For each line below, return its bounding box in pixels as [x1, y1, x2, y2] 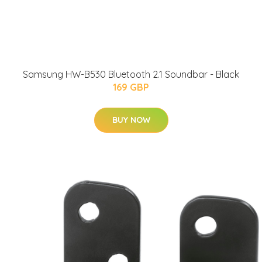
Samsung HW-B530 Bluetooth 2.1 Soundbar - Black [23, 68, 239, 80]
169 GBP [113, 81, 149, 93]
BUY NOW [112, 114, 150, 125]
